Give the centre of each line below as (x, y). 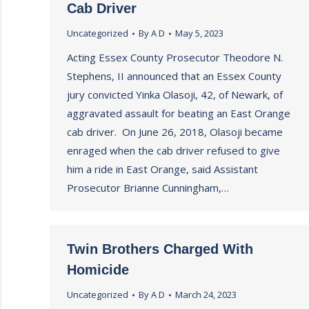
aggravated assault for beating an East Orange (179, 113)
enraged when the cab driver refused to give (173, 150)
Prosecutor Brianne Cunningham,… (148, 188)
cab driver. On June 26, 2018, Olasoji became (175, 132)
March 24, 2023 (206, 295)
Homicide (98, 270)
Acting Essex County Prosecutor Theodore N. (175, 57)
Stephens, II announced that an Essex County (174, 76)
